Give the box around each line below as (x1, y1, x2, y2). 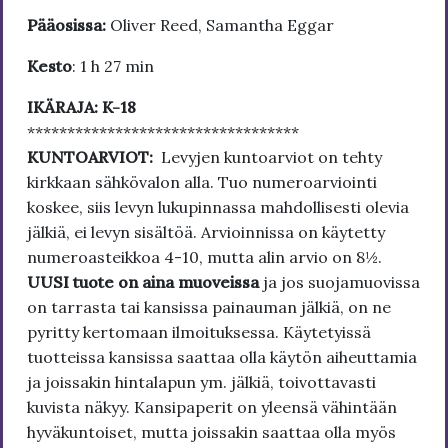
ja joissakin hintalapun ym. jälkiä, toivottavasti (27, 371, 376, 392)
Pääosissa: (27, 14, 110, 35)
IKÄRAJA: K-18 (27, 96, 136, 117)
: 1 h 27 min (72, 55, 154, 76)
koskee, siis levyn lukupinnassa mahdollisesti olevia (27, 196, 409, 217)
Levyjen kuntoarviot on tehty (157, 146, 382, 167)
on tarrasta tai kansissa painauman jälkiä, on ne (27, 296, 391, 317)
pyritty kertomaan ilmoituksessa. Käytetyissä (27, 321, 371, 342)
